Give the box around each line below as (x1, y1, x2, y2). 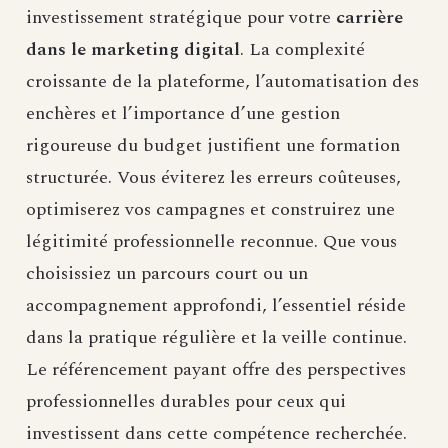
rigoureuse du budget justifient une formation (26, 132, 400, 160)
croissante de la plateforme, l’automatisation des (26, 68, 419, 96)
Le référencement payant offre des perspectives (26, 356, 406, 384)
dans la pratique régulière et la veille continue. (26, 324, 407, 352)
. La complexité (240, 36, 365, 64)
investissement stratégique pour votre (26, 4, 336, 32)
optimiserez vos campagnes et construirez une (26, 196, 395, 224)
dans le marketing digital (26, 36, 240, 64)
